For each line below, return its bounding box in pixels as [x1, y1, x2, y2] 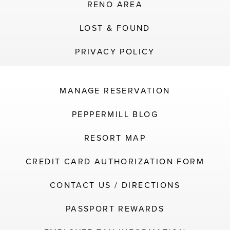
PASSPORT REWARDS [65, 203, 165, 215]
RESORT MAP [84, 132, 146, 144]
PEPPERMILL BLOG [72, 108, 158, 120]
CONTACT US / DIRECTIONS [49, 179, 181, 191]
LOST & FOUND [80, 22, 150, 34]
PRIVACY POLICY [75, 46, 155, 57]
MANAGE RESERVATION [60, 85, 170, 97]
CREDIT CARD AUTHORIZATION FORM [25, 156, 204, 167]
